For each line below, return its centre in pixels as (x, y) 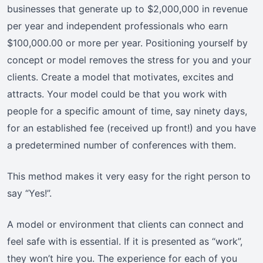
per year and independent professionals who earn (117, 26)
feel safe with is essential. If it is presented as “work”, (125, 242)
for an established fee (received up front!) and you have (131, 128)
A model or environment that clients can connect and (125, 225)
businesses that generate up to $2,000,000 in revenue (127, 9)
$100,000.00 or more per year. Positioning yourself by (127, 43)
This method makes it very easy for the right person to (129, 176)
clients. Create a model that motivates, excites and (120, 77)
